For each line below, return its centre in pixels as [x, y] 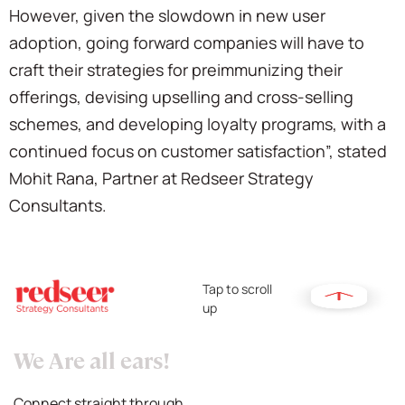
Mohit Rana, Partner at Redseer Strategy [161, 179]
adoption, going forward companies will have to [187, 43]
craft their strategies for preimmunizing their [176, 70]
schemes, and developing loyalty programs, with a [198, 124]
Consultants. [58, 206]
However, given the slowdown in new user [167, 16]
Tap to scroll [237, 289]
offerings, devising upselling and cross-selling [181, 97]
